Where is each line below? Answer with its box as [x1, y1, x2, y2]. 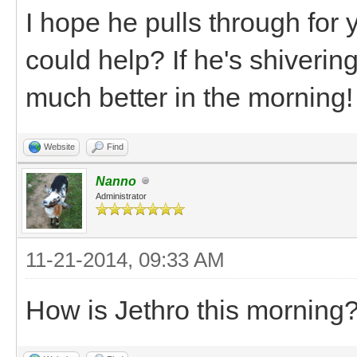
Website [44, 141, 75, 151]
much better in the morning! [25, 81, 353, 112]
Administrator [96, 190, 147, 201]
